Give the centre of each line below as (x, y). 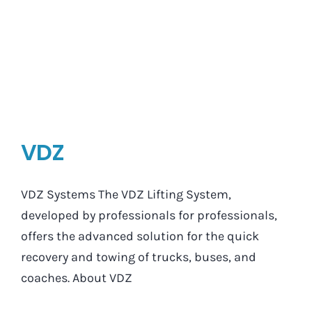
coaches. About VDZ (77, 278)
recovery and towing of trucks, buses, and (139, 257)
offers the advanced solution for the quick (140, 236)
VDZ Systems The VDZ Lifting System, (126, 195)
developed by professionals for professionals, (149, 216)
